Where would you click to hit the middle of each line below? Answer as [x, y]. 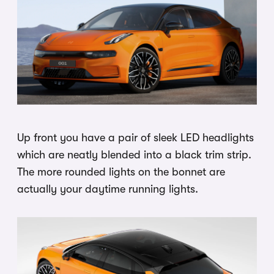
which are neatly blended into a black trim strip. [134, 154]
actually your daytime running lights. [108, 189]
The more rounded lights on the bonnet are [121, 172]
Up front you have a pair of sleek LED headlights [135, 137]
